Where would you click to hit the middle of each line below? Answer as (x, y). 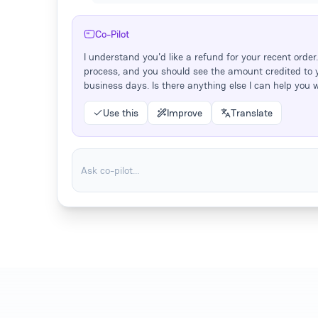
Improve (185, 113)
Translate (252, 113)
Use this (121, 113)
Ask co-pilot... (110, 170)
